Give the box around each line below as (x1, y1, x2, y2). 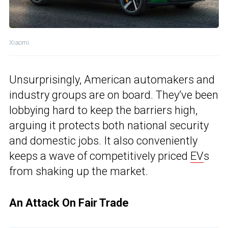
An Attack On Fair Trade (9, 196, 129, 209)
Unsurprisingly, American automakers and (9, 73, 215, 86)
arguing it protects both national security (9, 119, 209, 132)
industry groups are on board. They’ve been (9, 88, 218, 101)
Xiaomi (9, 38, 29, 46)
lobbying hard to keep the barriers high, (9, 103, 197, 117)
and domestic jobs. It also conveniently (9, 134, 197, 147)
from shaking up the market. (9, 164, 148, 178)
